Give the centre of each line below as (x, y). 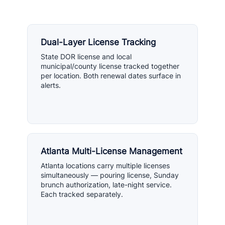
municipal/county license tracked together (110, 66)
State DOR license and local (86, 57)
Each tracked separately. (82, 194)
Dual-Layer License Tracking (98, 42)
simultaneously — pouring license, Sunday (110, 175)
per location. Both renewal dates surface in (111, 76)
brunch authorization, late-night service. (106, 185)
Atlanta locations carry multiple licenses (105, 165)
